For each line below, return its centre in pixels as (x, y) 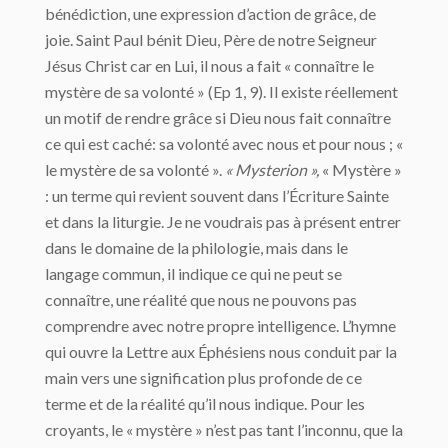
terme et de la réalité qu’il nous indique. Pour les (205, 403)
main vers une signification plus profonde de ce (203, 377)
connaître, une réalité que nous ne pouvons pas (201, 299)
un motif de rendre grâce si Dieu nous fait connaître (218, 117)
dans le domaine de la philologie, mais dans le (196, 247)
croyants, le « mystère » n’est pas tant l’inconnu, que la (224, 429)
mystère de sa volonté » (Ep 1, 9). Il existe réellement (221, 91)
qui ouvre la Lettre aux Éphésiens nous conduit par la (221, 351)
